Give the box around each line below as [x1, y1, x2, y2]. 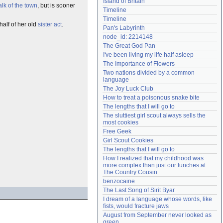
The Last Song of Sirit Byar [103, 187, 175, 194]
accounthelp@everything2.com [135, 4, 211, 10]
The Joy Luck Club [103, 85, 153, 92]
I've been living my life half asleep [103, 51, 194, 58]
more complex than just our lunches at [103, 162, 206, 169]
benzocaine [103, 178, 135, 185]
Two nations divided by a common [103, 69, 195, 76]
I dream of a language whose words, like [103, 196, 212, 203]
